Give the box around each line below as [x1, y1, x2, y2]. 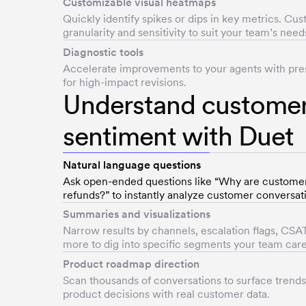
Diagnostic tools [63, 45, 143, 59]
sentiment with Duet [63, 120, 294, 152]
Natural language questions [63, 158, 201, 171]
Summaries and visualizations [63, 208, 210, 221]
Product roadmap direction [63, 257, 199, 270]
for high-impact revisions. [63, 75, 186, 89]
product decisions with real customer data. [63, 287, 270, 301]
